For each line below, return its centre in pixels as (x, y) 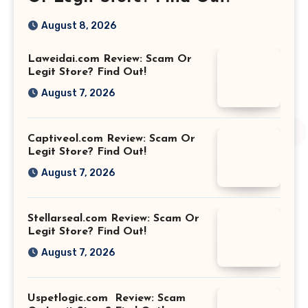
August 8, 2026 (79, 26)
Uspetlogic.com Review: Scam (107, 298)
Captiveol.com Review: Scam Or (111, 139)
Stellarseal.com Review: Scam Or (113, 218)
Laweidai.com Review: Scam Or (110, 59)
